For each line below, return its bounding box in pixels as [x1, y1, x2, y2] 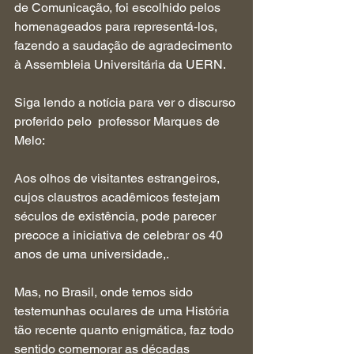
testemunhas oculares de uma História [14, 303, 232, 318]
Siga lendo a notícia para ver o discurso [14, 95, 239, 110]
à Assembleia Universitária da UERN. [14, 57, 226, 72]
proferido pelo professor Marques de [14, 114, 223, 129]
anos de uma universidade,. [14, 247, 169, 262]
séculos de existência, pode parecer [14, 209, 219, 224]
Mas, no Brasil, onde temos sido [14, 284, 196, 299]
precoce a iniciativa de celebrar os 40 [14, 228, 226, 243]
